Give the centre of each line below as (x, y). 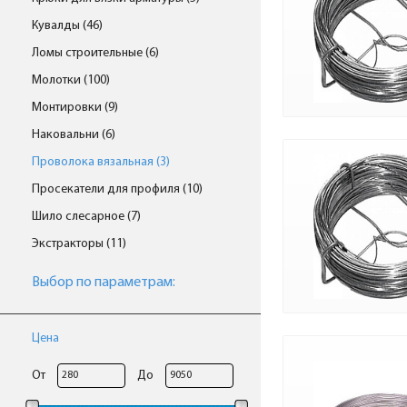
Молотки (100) (71, 80)
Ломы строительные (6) (95, 53)
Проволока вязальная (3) (101, 162)
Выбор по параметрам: (104, 283)
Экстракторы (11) (79, 244)
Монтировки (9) (75, 108)
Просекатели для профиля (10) (117, 189)
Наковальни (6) (74, 135)
